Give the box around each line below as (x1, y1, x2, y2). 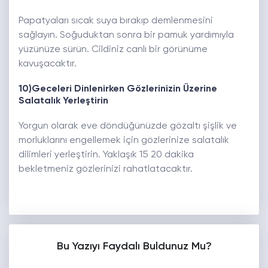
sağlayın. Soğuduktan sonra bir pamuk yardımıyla (19, 31, 234, 41)
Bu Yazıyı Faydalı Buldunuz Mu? (56, 241, 212, 252)
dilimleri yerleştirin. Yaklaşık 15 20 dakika (19, 150, 194, 160)
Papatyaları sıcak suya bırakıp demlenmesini (19, 16, 213, 26)
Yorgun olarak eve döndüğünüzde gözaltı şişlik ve (19, 121, 237, 132)
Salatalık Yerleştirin (19, 96, 108, 106)
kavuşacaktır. (19, 59, 77, 69)
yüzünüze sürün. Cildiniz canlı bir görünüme (19, 45, 208, 55)
